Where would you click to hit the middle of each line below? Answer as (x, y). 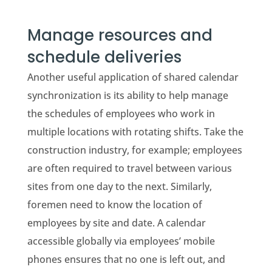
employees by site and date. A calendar (116, 223)
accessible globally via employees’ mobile (121, 241)
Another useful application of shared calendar (133, 77)
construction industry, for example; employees (134, 150)
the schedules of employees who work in (121, 114)
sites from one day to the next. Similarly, (119, 187)
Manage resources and (120, 36)
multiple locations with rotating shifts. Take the (135, 132)
